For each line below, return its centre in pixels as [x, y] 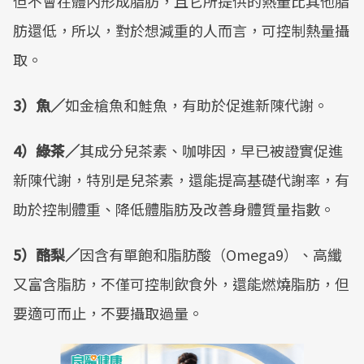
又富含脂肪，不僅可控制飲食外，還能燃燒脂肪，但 [181, 284]
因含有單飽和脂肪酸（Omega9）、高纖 [211, 254]
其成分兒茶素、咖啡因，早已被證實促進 [211, 150]
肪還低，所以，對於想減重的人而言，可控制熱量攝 [181, 30]
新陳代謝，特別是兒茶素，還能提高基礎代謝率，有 [181, 180]
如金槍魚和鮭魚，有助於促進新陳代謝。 [197, 105]
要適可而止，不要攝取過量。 [108, 313]
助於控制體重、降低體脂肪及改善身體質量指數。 [174, 209]
